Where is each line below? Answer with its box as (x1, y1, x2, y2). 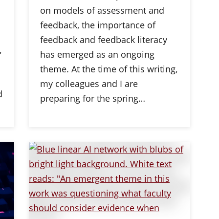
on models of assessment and (40, 4, 164, 16)
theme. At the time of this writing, (40, 63, 177, 75)
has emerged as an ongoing (40, 48, 154, 60)
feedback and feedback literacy (40, 34, 167, 45)
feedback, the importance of (40, 19, 155, 31)
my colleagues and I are (40, 78, 138, 89)
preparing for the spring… (40, 92, 145, 104)
